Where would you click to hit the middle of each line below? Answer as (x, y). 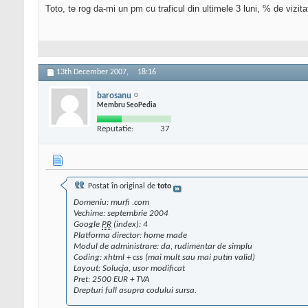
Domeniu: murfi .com (111, 203)
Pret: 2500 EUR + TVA (112, 280)
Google (88, 225)
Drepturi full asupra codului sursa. (135, 291)
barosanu (114, 96)
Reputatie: (115, 129)
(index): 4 (130, 225)
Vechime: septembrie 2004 (121, 214)
